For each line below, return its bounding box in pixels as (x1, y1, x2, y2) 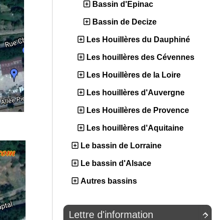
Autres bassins (81, 177, 137, 186)
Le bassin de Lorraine (81, 141, 162, 150)
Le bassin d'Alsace (81, 159, 151, 168)
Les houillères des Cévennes (86, 53, 194, 62)
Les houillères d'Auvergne (86, 88, 185, 97)
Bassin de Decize (92, 18, 157, 27)
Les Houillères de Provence (86, 106, 189, 115)
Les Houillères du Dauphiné (86, 35, 190, 44)
